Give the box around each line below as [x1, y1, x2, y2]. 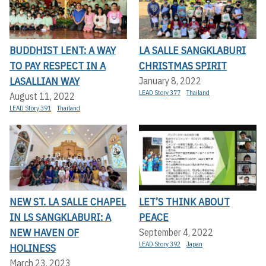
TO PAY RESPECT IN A [9, 58, 106, 72]
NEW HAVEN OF [9, 226, 79, 240]
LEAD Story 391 [9, 103, 51, 112]
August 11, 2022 [9, 90, 75, 102]
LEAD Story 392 [139, 240, 180, 249]
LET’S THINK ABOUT [139, 195, 230, 209]
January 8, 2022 [139, 74, 201, 87]
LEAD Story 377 [139, 88, 180, 97]
